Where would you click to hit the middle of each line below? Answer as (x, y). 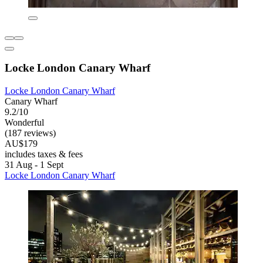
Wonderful (24, 123)
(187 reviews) (30, 133)
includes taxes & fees (44, 154)
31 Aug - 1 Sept (34, 165)
